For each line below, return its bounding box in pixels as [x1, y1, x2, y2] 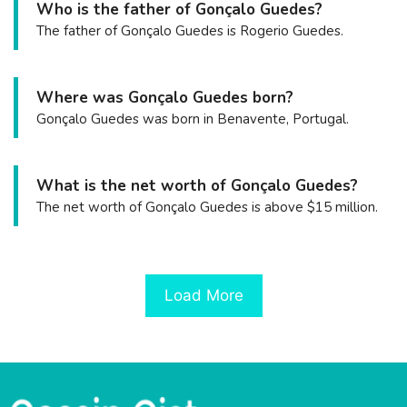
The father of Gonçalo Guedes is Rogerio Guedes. [36, 22, 343, 40]
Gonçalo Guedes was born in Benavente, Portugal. [36, 110, 349, 128]
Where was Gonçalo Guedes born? [36, 87, 293, 108]
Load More [164, 285, 243, 304]
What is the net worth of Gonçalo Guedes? [36, 175, 358, 196]
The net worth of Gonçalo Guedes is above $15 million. [36, 198, 378, 216]
